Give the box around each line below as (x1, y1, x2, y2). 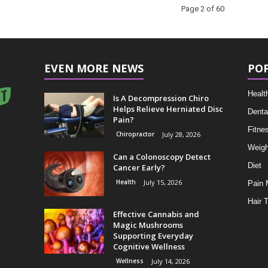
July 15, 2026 (143, 178, 182, 187)
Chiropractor (115, 130, 154, 138)
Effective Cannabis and (112, 209, 199, 220)
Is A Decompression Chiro (112, 93, 209, 103)
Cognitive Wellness (112, 241, 185, 252)
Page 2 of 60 (181, 4, 224, 13)
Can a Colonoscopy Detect (112, 151, 211, 162)
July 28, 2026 (162, 130, 200, 139)
